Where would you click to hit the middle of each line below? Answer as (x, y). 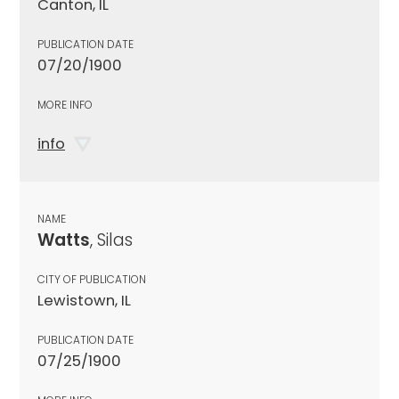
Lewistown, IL (84, 300)
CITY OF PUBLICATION (92, 279)
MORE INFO (65, 104)
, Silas (111, 240)
